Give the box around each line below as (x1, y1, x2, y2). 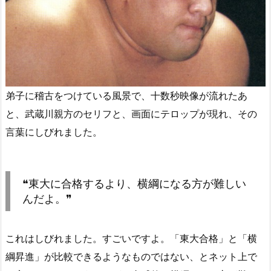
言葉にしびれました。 (5, 125, 102, 138)
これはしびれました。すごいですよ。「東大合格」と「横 (5, 232, 257, 244)
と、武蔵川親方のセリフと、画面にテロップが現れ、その (5, 107, 257, 120)
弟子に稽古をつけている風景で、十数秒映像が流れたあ (5, 89, 247, 102)
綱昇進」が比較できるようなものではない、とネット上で (5, 250, 257, 263)
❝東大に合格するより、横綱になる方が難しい (22, 177, 246, 190)
